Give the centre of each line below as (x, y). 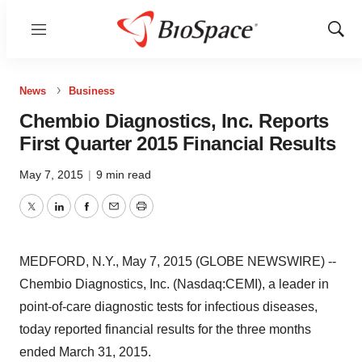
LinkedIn (82, 216)
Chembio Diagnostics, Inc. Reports (174, 121)
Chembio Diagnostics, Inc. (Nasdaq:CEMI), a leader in (174, 284)
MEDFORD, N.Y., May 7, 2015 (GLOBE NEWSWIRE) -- (178, 261)
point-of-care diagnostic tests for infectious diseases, (168, 307)
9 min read (124, 175)
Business (92, 91)
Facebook (114, 216)
